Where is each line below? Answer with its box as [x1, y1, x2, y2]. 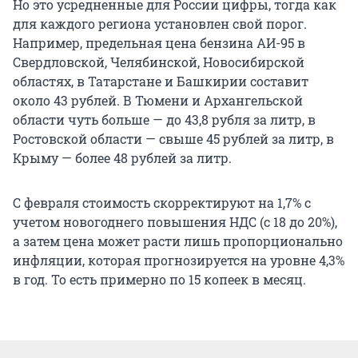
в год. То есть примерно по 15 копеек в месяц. [13, 270, 306, 288]
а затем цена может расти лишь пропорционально [13, 232, 343, 249]
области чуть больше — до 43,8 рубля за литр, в [13, 110, 316, 128]
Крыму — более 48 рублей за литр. [13, 149, 232, 166]
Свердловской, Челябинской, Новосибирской [13, 53, 304, 70]
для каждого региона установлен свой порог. [13, 14, 307, 32]
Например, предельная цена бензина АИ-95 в [13, 34, 305, 51]
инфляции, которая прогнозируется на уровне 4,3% [13, 251, 344, 268]
